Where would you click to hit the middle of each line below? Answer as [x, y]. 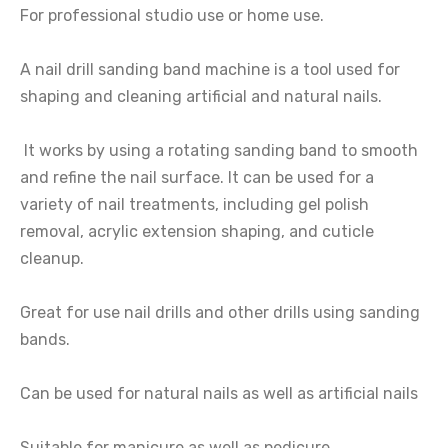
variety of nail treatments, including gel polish [194, 204]
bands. [45, 339]
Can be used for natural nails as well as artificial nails [219, 393]
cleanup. [52, 258]
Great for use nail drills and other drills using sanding [220, 312]
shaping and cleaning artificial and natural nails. [201, 96]
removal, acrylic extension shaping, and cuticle [197, 231]
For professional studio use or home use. [172, 15]
